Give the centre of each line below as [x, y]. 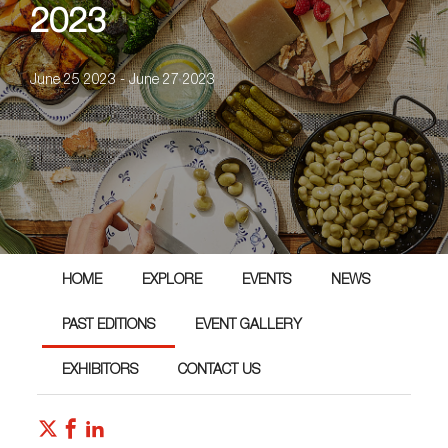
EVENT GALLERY [249, 326]
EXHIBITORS [100, 371]
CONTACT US [219, 371]
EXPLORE [172, 281]
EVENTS [267, 281]
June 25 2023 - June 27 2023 [122, 80]
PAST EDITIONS [109, 326]
